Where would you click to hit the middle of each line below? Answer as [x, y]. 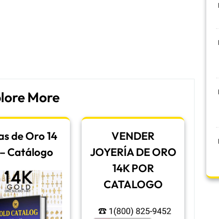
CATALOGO [133, 184]
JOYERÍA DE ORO [133, 152]
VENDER [133, 136]
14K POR [133, 168]
